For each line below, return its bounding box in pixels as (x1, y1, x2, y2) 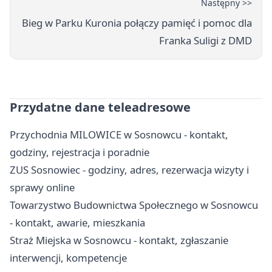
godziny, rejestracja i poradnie (10, 144, 149, 159)
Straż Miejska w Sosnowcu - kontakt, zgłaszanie (10, 233, 228, 247)
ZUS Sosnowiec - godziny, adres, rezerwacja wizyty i (10, 162, 249, 177)
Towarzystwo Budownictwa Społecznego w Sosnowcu (10, 197, 258, 212)
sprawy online (10, 180, 75, 194)
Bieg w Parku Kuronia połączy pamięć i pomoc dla (22, 15, 252, 30)
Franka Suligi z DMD (159, 33, 252, 47)
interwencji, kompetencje (10, 250, 127, 265)
